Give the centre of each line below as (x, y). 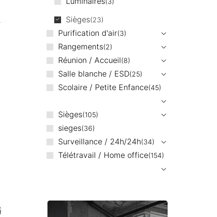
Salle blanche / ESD (93, 73)
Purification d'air (87, 33)
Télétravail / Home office (103, 155)
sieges (70, 128)
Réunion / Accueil (89, 60)
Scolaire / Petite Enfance (103, 87)
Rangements (80, 46)
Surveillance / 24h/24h (99, 141)
